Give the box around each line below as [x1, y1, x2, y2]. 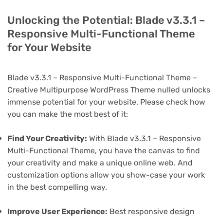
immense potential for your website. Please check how [7, 97, 205, 107]
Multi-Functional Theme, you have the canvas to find [7, 145, 200, 155]
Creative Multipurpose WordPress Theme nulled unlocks [7, 85, 210, 94]
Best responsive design [108, 207, 195, 217]
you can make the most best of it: [7, 109, 128, 119]
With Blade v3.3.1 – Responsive [87, 133, 201, 143]
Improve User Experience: [7, 207, 108, 217]
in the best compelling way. [7, 182, 107, 192]
